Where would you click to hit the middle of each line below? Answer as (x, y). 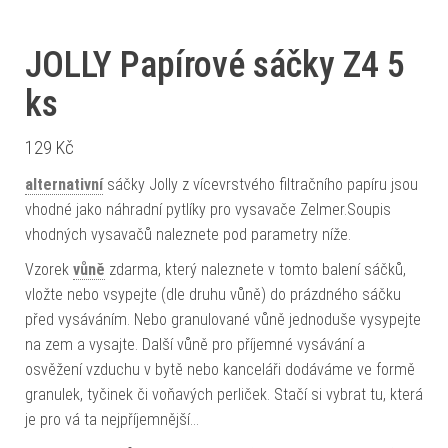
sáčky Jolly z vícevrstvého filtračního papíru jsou (260, 185)
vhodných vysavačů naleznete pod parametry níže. (188, 235)
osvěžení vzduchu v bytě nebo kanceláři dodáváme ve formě (220, 370)
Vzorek (49, 270)
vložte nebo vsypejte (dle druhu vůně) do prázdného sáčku (213, 295)
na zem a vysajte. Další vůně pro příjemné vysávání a (195, 345)
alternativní (64, 185)
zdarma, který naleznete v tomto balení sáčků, (255, 270)
